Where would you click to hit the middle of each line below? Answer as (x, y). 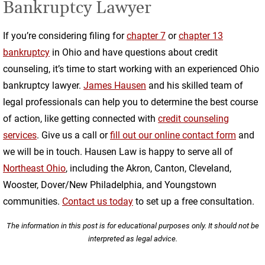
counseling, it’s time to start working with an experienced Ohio (131, 69)
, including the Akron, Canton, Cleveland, (148, 168)
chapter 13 (201, 36)
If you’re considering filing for (64, 36)
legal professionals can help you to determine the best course (130, 102)
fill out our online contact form (173, 135)
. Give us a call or (72, 135)
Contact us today (98, 201)
